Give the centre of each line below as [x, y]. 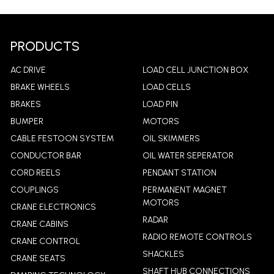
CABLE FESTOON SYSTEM [62, 139]
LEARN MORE [66, 39]
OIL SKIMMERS [171, 139]
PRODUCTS [45, 46]
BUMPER [27, 122]
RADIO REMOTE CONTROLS [197, 237]
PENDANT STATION [179, 173]
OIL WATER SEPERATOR [188, 156]
